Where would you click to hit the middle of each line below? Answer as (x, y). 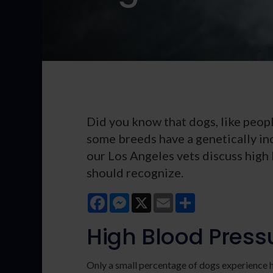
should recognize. (135, 172)
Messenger (153, 198)
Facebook (129, 198)
